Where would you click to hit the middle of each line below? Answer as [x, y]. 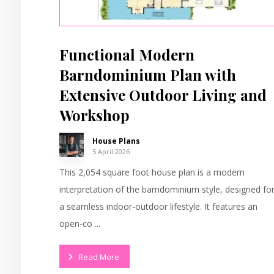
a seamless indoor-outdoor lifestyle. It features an [159, 207]
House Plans [117, 141]
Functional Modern [127, 55]
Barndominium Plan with [148, 75]
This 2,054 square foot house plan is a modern [152, 172]
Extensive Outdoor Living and [163, 95]
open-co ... [80, 224]
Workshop [95, 115]
